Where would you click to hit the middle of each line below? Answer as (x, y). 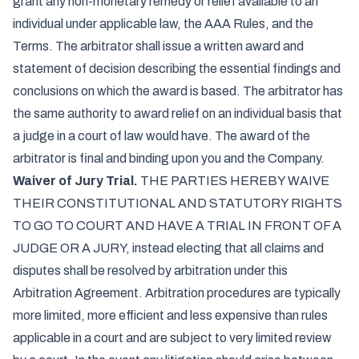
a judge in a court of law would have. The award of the (161, 136)
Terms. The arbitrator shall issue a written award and (158, 46)
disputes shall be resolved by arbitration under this (150, 270)
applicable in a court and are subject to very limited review (172, 338)
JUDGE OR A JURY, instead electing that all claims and (168, 248)
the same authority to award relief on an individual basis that (177, 113)
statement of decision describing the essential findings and (177, 69)
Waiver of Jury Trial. (75, 181)
